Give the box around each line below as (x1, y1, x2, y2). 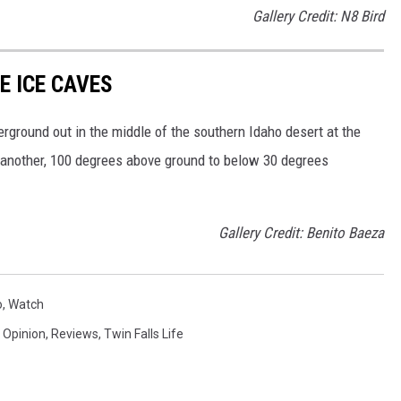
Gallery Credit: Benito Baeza (218, 224, 384, 243)
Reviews (51, 327, 98, 342)
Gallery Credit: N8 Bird (252, 6, 384, 25)
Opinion (3, 327, 46, 342)
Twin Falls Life (104, 327, 183, 342)
